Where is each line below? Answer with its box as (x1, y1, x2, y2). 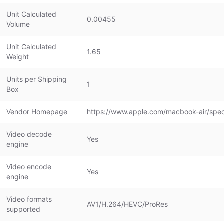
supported (6, 205, 40, 213)
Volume (6, 20, 30, 28)
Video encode (6, 162, 51, 171)
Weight (6, 52, 29, 61)
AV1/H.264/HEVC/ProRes (87, 200, 168, 208)
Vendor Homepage (6, 107, 67, 116)
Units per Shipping (6, 75, 67, 83)
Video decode (6, 130, 52, 138)
